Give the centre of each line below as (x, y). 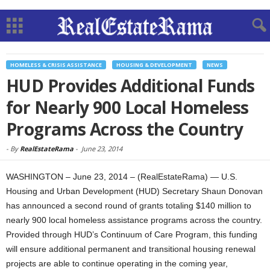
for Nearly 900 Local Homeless (127, 107)
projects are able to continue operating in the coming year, (117, 263)
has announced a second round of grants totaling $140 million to (129, 206)
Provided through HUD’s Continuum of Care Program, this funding (132, 234)
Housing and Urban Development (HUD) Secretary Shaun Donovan (134, 191)
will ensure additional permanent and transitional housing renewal (131, 249)
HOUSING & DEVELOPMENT (154, 65)
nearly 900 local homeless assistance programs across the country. (134, 220)
